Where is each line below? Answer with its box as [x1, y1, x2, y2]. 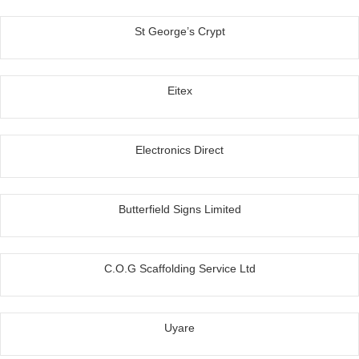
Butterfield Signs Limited [118, 203, 241, 216]
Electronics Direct [135, 143, 224, 157]
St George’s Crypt [134, 25, 225, 38]
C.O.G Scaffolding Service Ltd [103, 262, 256, 276]
